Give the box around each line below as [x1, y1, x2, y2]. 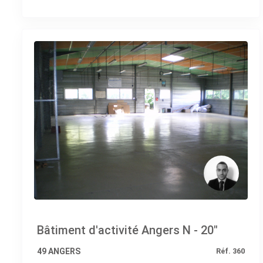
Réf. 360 [216, 246, 245, 255]
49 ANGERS [37, 246, 80, 256]
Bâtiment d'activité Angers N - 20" [37, 222, 218, 237]
